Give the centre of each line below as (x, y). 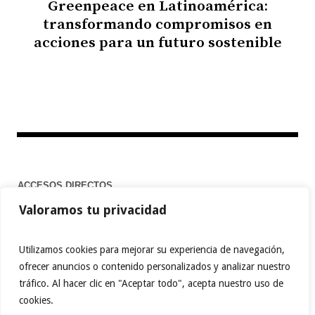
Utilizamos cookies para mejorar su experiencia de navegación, (152, 250)
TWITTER (158, 296)
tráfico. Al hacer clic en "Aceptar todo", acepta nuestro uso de (151, 283)
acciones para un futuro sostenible (157, 43)
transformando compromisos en (157, 25)
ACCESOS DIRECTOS (65, 186)
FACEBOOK (87, 296)
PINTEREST (228, 296)
